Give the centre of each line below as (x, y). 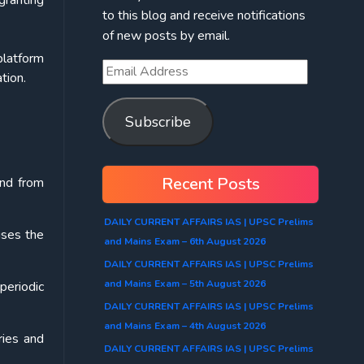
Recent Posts (210, 184)
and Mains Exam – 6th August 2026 (185, 241)
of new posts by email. (166, 35)
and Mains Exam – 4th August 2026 (185, 325)
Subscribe (158, 121)
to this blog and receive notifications (204, 15)
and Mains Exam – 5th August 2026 (185, 283)
